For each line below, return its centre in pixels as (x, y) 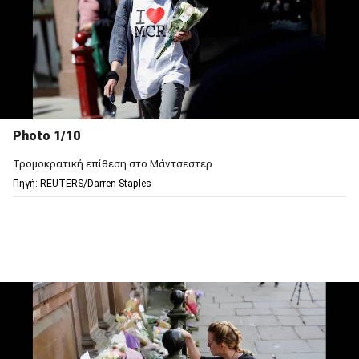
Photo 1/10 (46, 135)
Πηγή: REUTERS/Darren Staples (82, 183)
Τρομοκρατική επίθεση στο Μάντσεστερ (113, 163)
